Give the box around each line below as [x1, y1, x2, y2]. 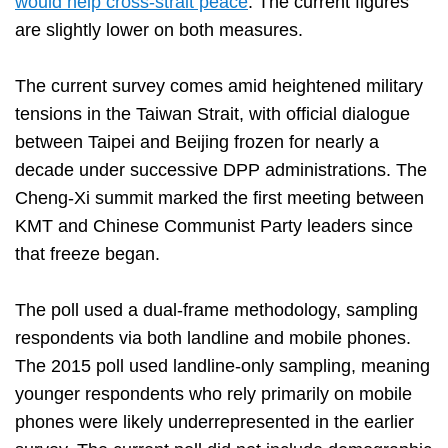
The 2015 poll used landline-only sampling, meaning [15, 356, 430, 376]
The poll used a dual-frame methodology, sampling [15, 300, 418, 320]
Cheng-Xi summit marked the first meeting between [15, 188, 424, 208]
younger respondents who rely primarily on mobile [15, 384, 412, 404]
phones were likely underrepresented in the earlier [15, 412, 414, 432]
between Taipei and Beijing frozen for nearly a [15, 132, 379, 152]
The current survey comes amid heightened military [15, 76, 423, 96]
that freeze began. [15, 244, 160, 264]
